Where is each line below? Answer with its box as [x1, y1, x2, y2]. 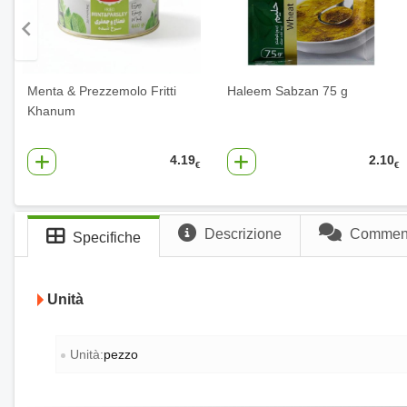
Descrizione [201, 225, 282, 242]
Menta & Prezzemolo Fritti [27, 84, 176, 99]
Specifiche [69, 229, 141, 245]
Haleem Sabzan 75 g [226, 84, 348, 99]
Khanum [27, 104, 75, 119]
